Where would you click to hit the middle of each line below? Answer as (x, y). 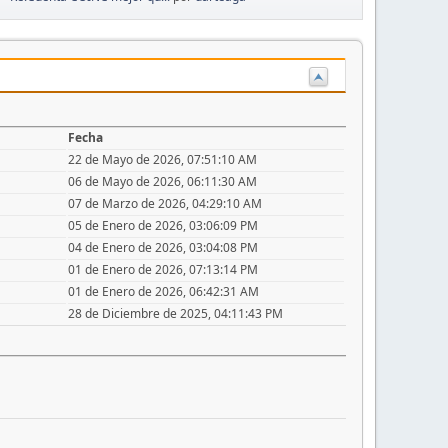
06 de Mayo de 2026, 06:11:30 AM (162, 181)
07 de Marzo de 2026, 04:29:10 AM (165, 203)
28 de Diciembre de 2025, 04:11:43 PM (175, 313)
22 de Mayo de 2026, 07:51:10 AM (162, 159)
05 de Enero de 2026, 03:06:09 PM (163, 225)
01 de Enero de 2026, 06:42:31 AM (163, 291)
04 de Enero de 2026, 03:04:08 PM (163, 247)
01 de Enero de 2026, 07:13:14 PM (163, 269)
